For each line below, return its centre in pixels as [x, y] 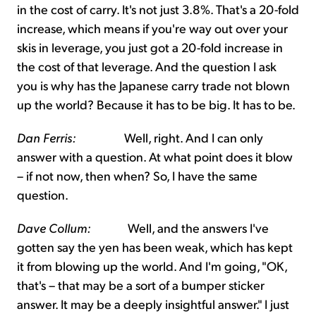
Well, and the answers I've [180, 228]
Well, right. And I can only [170, 138]
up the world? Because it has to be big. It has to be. [156, 104]
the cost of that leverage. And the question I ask [147, 66]
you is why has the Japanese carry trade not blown [153, 85]
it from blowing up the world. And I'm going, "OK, [152, 266]
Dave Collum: [54, 228]
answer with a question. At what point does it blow [155, 157]
